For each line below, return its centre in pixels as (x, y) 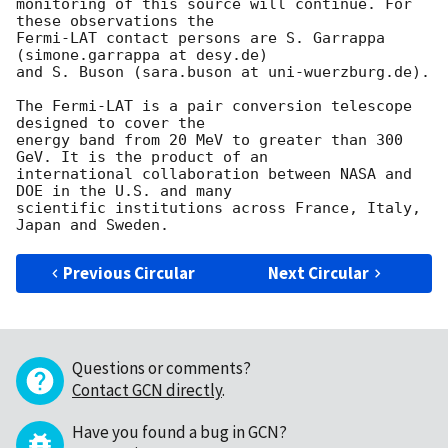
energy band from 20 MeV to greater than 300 (209, 139)
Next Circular (319, 272)
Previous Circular (129, 272)
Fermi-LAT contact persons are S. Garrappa (200, 37)
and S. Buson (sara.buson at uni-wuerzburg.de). (223, 71)
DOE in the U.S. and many (128, 190)
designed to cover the (115, 122)
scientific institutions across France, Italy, (218, 207)
